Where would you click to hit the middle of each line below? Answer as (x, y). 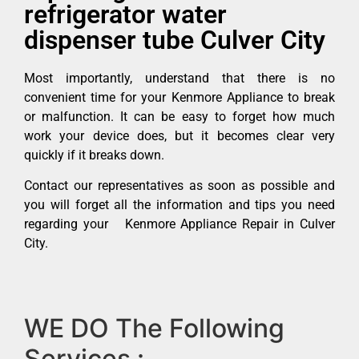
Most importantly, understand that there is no (179, 78)
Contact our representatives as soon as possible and (179, 186)
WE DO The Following (154, 328)
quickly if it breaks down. (94, 155)
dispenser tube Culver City (175, 40)
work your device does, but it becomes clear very (179, 135)
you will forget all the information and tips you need (179, 205)
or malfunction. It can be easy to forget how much (179, 116)
